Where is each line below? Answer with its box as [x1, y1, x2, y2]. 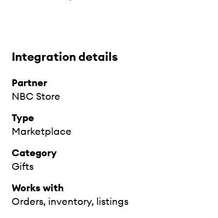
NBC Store [12, 90, 60, 102]
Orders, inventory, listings [12, 195, 128, 207]
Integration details [12, 49, 118, 64]
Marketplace [12, 125, 72, 137]
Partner [12, 76, 47, 89]
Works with [12, 181, 64, 194]
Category [12, 146, 57, 159]
